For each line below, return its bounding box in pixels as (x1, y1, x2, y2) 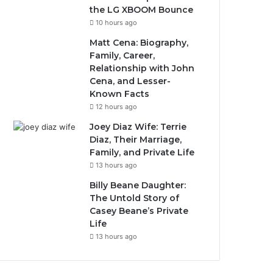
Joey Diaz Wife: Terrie (90, 121, 187, 132)
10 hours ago (96, 18, 138, 27)
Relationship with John (90, 63, 195, 74)
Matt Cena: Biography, (90, 37, 189, 48)
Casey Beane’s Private (90, 205, 189, 216)
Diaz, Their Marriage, (90, 134, 182, 145)
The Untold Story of (90, 193, 180, 204)
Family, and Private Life (90, 147, 195, 158)
